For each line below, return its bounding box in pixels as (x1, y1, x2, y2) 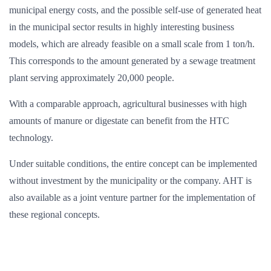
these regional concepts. (9, 209, 100, 220)
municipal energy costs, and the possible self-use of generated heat (9, 5, 261, 15)
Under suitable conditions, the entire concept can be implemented (9, 158, 257, 169)
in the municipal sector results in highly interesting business (9, 22, 234, 32)
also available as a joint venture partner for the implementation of (9, 192, 255, 203)
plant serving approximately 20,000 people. (9, 73, 174, 83)
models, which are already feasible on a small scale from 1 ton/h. (9, 39, 255, 49)
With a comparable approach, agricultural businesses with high (9, 99, 247, 109)
